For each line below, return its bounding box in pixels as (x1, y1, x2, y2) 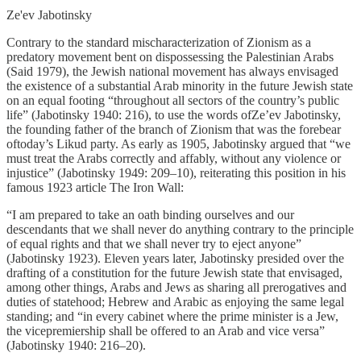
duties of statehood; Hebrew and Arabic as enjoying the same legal (6, 294, 344, 309)
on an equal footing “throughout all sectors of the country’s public (6, 93, 339, 107)
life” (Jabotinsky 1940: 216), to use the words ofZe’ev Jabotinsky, (6, 107, 341, 122)
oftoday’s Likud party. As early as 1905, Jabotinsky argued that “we (6, 136, 351, 151)
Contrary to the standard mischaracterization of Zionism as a (6, 35, 311, 49)
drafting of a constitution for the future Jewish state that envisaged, (6, 265, 342, 280)
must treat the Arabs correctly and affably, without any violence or (6, 151, 341, 165)
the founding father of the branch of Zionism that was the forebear (6, 122, 341, 136)
